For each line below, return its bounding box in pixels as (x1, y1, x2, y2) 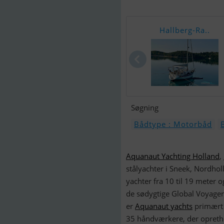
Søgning (131, 102, 158, 112)
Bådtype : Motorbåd (134, 119, 212, 129)
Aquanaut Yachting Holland (126, 151, 219, 161)
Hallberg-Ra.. (159, 25, 210, 35)
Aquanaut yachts (135, 201, 192, 211)
